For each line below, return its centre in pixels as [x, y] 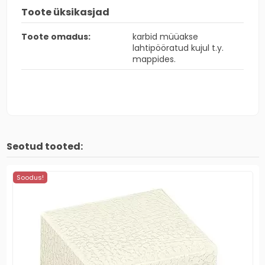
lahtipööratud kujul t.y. [178, 48]
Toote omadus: [56, 36]
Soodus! [30, 177]
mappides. [154, 59]
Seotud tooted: [44, 146]
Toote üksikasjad [65, 12]
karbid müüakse [165, 36]
